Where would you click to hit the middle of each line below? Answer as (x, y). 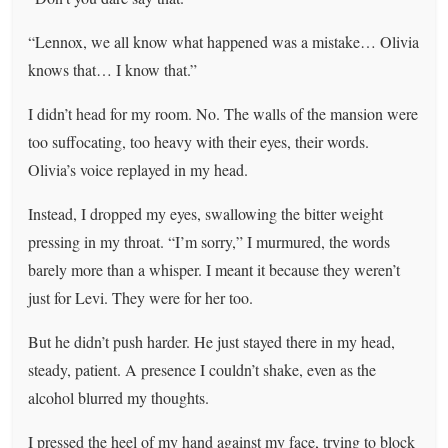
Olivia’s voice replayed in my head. (138, 169)
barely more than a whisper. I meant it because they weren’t (214, 269)
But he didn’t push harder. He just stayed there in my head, (212, 341)
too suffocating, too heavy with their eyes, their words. (199, 141)
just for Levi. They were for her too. (141, 297)
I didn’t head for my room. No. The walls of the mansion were (223, 113)
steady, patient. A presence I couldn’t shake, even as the (202, 369)
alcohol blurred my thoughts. (119, 397)
